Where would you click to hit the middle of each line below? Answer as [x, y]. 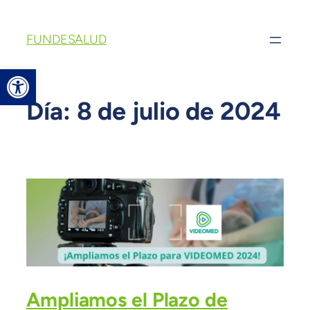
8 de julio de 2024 [179, 111]
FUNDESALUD [66, 39]
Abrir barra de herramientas [137, 75]
